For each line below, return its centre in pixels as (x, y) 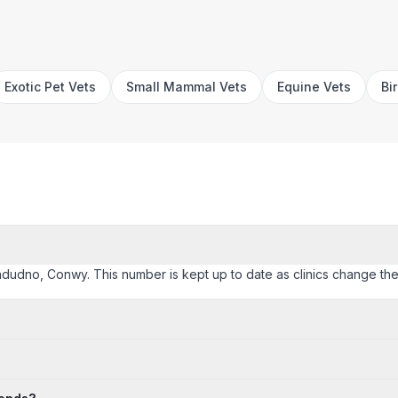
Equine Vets (314, 87)
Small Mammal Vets (187, 87)
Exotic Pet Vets (50, 87)
